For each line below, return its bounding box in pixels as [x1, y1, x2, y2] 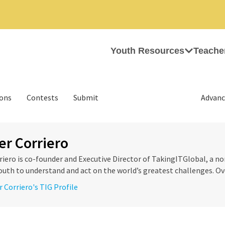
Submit [73, 92, 98, 102]
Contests [27, 92, 58, 102]
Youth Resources [110, 46, 184, 56]
